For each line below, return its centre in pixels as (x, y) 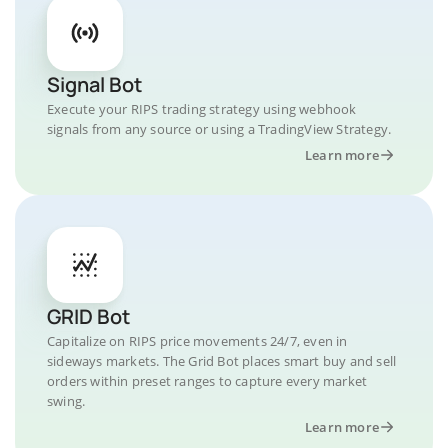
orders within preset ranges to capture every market (207, 381)
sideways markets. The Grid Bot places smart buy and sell (222, 361)
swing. (66, 401)
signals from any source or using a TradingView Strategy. (219, 129)
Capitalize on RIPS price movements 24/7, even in (197, 341)
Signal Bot (94, 84)
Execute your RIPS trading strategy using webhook (202, 109)
